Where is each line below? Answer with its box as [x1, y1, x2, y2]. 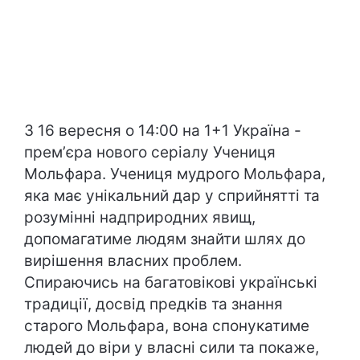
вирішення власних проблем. [24, 252, 242, 271]
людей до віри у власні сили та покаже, [24, 338, 319, 358]
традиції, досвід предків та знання [24, 295, 283, 314]
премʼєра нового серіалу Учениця [24, 143, 276, 162]
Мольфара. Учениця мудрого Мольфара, [24, 165, 325, 184]
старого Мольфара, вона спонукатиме [24, 317, 309, 336]
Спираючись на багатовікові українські [24, 273, 317, 292]
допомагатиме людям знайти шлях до [24, 230, 305, 249]
